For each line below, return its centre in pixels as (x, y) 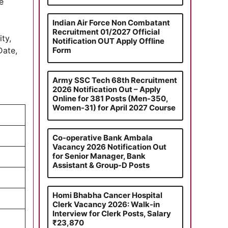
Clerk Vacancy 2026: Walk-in (106, 204)
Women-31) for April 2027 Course (114, 107)
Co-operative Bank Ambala (102, 137)
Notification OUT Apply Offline (108, 41)
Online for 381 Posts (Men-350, (110, 98)
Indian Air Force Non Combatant (111, 22)
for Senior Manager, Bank (99, 156)
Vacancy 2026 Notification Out (109, 147)
